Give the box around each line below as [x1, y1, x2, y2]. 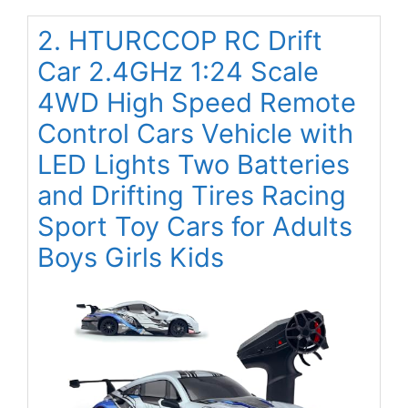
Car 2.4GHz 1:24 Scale [37, 55, 319, 87]
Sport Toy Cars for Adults [37, 209, 352, 242]
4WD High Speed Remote [37, 86, 356, 118]
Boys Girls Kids [37, 240, 224, 273]
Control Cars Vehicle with [37, 117, 353, 149]
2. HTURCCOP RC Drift [37, 24, 322, 56]
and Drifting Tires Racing [37, 178, 346, 211]
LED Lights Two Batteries [37, 148, 350, 180]
